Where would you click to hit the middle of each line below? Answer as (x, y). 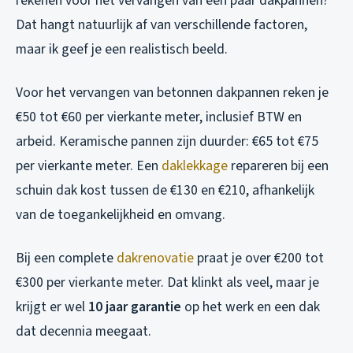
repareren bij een (278, 166)
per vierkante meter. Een (89, 166)
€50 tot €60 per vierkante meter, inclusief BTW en (159, 117)
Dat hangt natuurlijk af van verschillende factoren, (162, 25)
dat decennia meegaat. (84, 332)
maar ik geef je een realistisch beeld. (122, 50)
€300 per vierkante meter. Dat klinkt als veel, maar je (167, 283)
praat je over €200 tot (259, 258)
